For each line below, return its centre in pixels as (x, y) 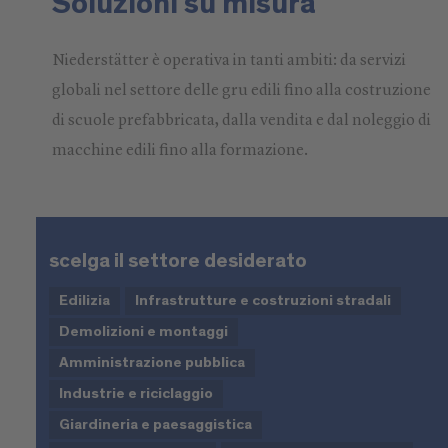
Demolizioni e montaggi (143, 331)
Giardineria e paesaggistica (155, 424)
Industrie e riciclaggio (135, 393)
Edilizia (84, 300)
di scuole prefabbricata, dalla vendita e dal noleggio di (241, 120)
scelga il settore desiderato (177, 260)
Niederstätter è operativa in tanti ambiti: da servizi (228, 60)
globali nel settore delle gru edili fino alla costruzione (241, 90)
